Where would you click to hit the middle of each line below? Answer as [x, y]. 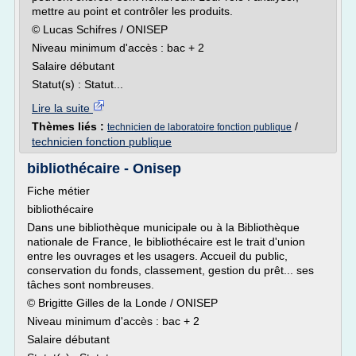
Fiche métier [58, 191]
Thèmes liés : [70, 126]
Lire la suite [62, 108]
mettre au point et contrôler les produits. [132, 11]
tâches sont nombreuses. [91, 284]
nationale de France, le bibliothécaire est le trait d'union [166, 242]
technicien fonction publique [102, 141]
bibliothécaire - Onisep [104, 168]
